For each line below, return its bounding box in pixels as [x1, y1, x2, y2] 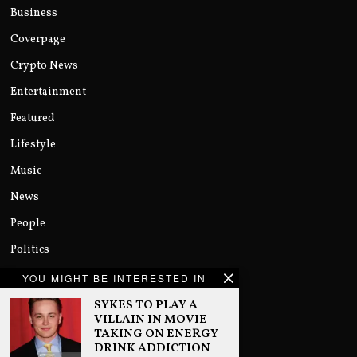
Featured [10, 110, 56, 126]
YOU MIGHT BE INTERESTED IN [22, 271, 206, 284]
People [10, 215, 46, 231]
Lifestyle [10, 136, 57, 152]
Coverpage [10, 31, 66, 47]
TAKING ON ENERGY [94, 325, 218, 343]
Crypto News [10, 57, 79, 73]
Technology [10, 294, 72, 310]
